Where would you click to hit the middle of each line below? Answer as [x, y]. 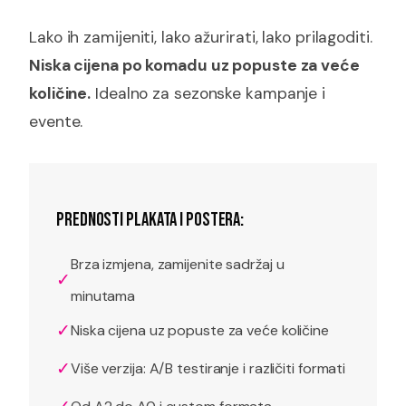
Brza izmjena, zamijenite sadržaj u [177, 264]
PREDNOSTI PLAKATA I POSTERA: [150, 219]
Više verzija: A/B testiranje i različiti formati [208, 369]
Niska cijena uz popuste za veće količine [199, 331]
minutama [103, 295]
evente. [56, 121]
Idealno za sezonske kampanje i [208, 93]
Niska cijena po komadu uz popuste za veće [194, 65]
